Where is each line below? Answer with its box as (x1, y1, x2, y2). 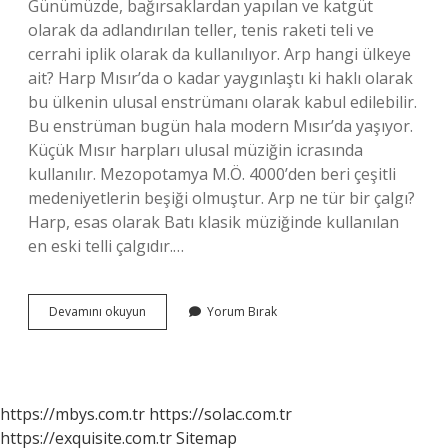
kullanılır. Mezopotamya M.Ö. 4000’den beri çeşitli (28, 163, 396, 185)
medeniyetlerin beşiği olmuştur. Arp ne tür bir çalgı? (28, 187, 415, 209)
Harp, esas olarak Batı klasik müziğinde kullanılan (28, 211, 399, 233)
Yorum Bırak (207, 303, 277, 320)
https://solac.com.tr (149, 403, 292, 425)
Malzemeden (145, 338, 218, 355)
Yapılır (145, 356, 181, 373)
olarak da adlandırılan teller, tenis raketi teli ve (28, 19, 374, 41)
